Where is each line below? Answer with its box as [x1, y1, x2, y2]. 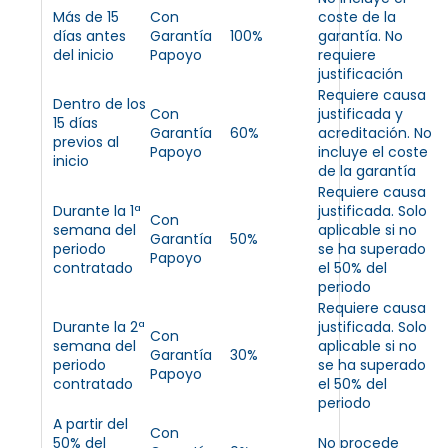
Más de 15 [53, 6, 119, 27]
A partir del [53, 413, 128, 434]
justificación [318, 63, 403, 84]
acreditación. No [318, 122, 432, 143]
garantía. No [318, 25, 403, 46]
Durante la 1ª [53, 200, 141, 221]
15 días [53, 112, 98, 133]
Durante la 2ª [53, 316, 145, 337]
